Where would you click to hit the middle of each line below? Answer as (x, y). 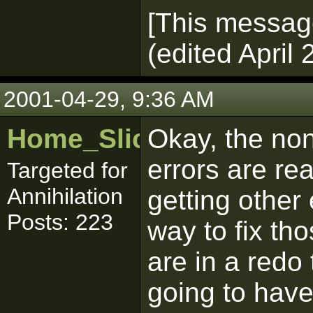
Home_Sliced (93, 139)
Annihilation (65, 196)
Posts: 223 (60, 222)
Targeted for (67, 170)
